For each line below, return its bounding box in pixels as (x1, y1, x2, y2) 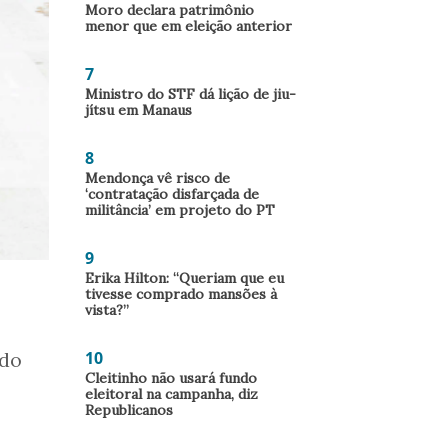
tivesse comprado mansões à (85, 285, 277, 303)
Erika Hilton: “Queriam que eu (85, 269, 284, 287)
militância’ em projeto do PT (85, 201, 275, 219)
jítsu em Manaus (85, 101, 192, 119)
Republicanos (85, 401, 173, 419)
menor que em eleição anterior (85, 17, 292, 35)
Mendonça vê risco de (85, 169, 230, 187)
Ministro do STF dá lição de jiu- (85, 85, 296, 103)
